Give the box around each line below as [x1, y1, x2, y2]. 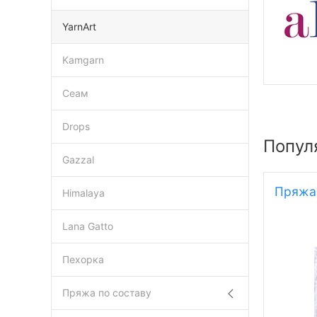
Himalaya [62, 187, 105, 199]
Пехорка [62, 253, 104, 265]
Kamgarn [62, 54, 104, 66]
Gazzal [62, 154, 94, 166]
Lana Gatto [62, 220, 113, 232]
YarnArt [62, 21, 96, 33]
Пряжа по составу [62, 287, 151, 299]
